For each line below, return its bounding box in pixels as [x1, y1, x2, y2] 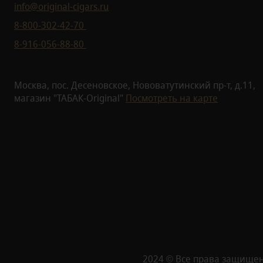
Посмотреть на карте [126, 91, 218, 104]
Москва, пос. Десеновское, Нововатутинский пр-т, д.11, [14, 78, 255, 92]
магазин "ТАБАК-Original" [14, 91, 126, 104]
